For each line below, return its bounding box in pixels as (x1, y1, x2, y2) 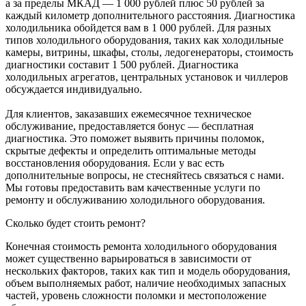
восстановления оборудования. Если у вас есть (5, 157, 224, 169)
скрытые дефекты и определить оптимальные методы (5, 145, 256, 157)
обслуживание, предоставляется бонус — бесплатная (5, 120, 253, 133)
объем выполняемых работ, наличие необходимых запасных (5, 277, 286, 290)
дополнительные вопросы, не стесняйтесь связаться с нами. (5, 169, 284, 182)
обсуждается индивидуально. (5, 83, 142, 96)
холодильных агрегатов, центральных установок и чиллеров (5, 71, 288, 83)
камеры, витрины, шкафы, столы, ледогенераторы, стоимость (5, 46, 293, 59)
